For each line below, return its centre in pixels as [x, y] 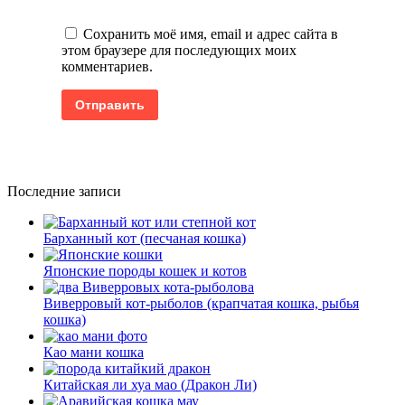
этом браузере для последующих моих [179, 51]
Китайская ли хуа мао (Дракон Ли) [150, 385]
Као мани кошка [94, 353]
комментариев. [107, 67]
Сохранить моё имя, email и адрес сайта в [211, 34]
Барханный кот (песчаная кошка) [145, 239]
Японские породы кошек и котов [145, 271]
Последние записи [64, 192]
